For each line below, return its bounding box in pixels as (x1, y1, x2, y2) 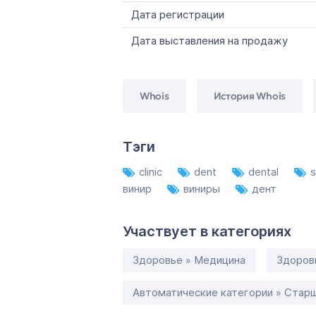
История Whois (213, 89, 286, 102)
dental (248, 165, 281, 178)
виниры (183, 182, 223, 195)
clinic (139, 165, 165, 178)
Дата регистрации (131, 8, 224, 21)
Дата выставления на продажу (131, 34, 288, 47)
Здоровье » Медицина (133, 253, 245, 267)
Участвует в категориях (123, 223, 291, 240)
